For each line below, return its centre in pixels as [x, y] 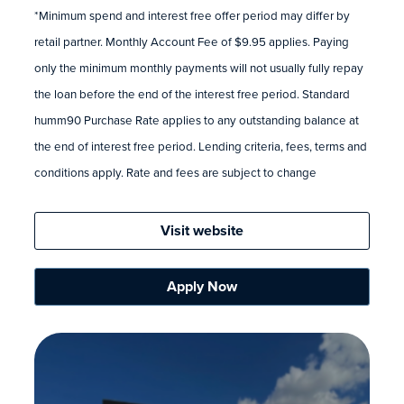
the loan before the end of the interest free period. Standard [192, 93]
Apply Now [202, 286]
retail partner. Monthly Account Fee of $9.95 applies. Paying [192, 41]
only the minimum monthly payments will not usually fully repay [199, 67]
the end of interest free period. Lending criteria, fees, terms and [201, 146]
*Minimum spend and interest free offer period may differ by [192, 15]
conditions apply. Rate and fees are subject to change [175, 172]
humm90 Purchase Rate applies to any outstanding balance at [197, 119]
